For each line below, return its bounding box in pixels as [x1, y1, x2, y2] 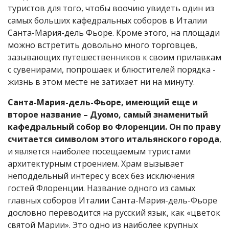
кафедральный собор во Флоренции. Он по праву [8, 121, 220, 132]
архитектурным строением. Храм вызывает [8, 158, 184, 169]
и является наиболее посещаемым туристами [8, 146, 191, 157]
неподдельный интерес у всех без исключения [8, 170, 195, 181]
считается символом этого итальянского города [8, 133, 219, 145]
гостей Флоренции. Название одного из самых [8, 182, 195, 194]
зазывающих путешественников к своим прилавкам [8, 52, 221, 63]
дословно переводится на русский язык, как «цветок [8, 207, 220, 218]
